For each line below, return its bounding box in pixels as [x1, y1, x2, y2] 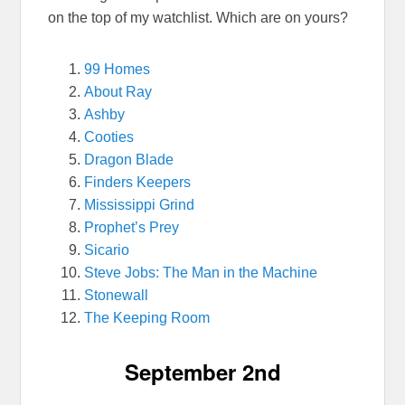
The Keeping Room [84, 310, 211, 325]
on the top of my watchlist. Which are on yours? [48, 10, 349, 25]
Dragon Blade [84, 152, 174, 167]
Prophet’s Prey [84, 220, 180, 235]
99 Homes [84, 61, 151, 77]
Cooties [84, 129, 135, 145]
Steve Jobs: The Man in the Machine [84, 265, 318, 280]
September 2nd [124, 356, 281, 387]
